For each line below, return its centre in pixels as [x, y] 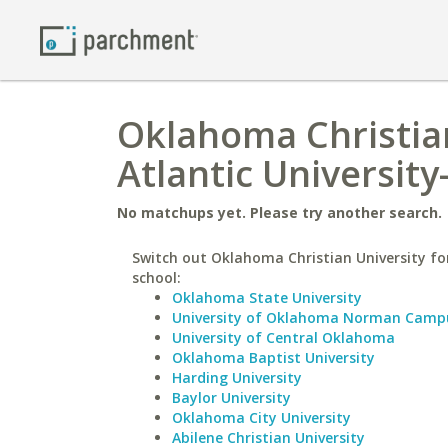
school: [156, 277]
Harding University [237, 377]
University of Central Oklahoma [283, 337]
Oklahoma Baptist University [273, 357]
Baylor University [231, 397]
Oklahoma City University [261, 417]
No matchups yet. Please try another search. [279, 212]
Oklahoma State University [267, 297]
